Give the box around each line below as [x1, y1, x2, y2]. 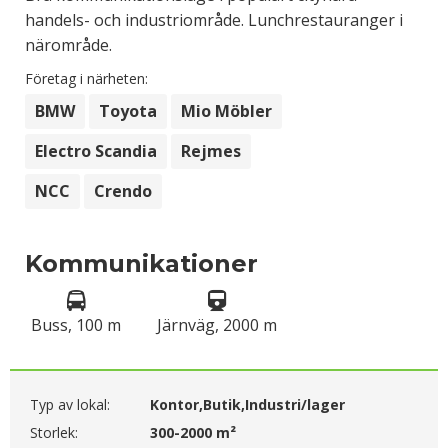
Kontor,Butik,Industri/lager [150, 395, 345, 414]
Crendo [94, 180, 152, 202]
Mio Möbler [181, 100, 272, 122]
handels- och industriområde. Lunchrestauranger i [25, 9, 403, 31]
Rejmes [181, 140, 241, 162]
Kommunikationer [25, 249, 258, 278]
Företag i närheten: [25, 69, 148, 88]
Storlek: [30, 423, 78, 442]
